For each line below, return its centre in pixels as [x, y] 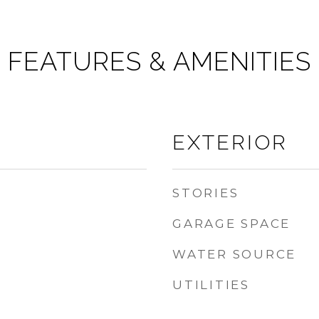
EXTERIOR [230, 142]
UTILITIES [211, 285]
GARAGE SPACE [231, 224]
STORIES [206, 193]
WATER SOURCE [234, 254]
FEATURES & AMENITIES [159, 61]
